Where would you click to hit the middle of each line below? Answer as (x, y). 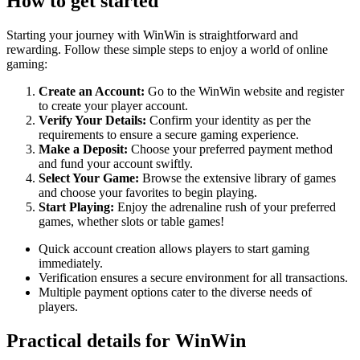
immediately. (71, 264)
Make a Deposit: (83, 149)
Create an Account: (92, 92)
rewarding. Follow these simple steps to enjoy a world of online (167, 50)
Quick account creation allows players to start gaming (174, 249)
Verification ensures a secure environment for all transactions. (193, 278)
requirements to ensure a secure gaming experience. (169, 135)
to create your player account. (113, 106)
